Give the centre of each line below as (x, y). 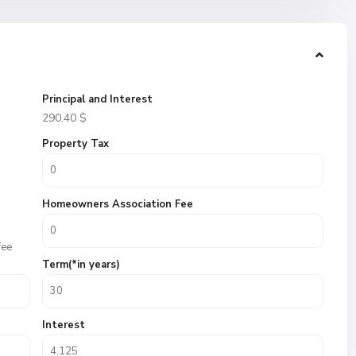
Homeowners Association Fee (118, 204)
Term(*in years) (81, 265)
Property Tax (75, 144)
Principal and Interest (97, 99)
